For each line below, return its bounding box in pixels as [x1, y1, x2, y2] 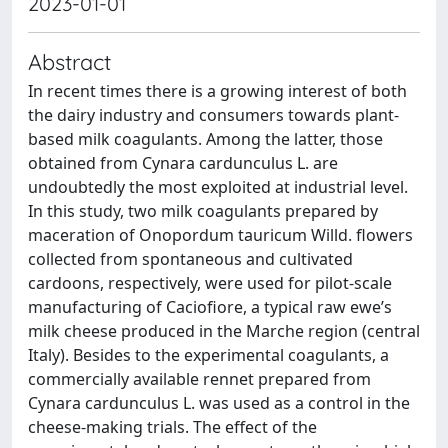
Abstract [28, 47, 111, 75]
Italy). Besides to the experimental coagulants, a [28, 343, 389, 366]
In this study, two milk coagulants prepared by [28, 199, 378, 222]
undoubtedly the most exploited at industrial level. [28, 175, 408, 198]
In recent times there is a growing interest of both [28, 79, 407, 102]
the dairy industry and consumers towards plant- [28, 103, 399, 126]
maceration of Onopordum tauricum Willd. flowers [28, 223, 413, 246]
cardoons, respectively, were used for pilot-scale [28, 271, 392, 294]
